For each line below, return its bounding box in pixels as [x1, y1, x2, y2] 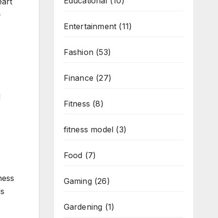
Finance [63, 73, 93, 83]
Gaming [63, 176, 92, 186]
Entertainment [63, 21, 117, 31]
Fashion [63, 47, 93, 57]
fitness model [63, 125, 114, 134]
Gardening [63, 202, 103, 212]
